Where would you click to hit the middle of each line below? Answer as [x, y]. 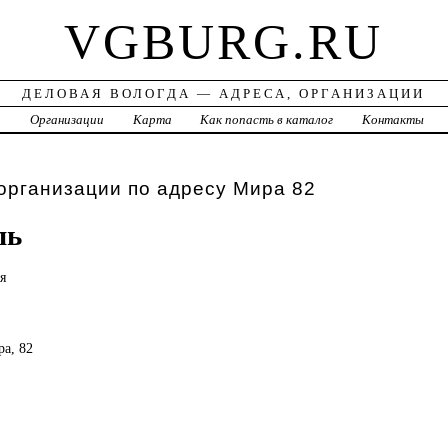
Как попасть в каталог [267, 120]
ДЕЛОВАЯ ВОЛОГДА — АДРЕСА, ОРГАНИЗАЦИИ [224, 94]
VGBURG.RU [224, 42]
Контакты [393, 120]
